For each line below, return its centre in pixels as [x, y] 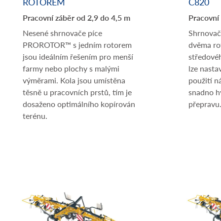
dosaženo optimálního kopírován [79, 104]
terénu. [35, 116]
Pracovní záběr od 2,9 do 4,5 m [76, 18]
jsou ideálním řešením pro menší [78, 56]
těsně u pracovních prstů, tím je [77, 92]
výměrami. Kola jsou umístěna [74, 80]
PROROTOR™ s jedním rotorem [77, 45]
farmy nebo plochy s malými [71, 68]
